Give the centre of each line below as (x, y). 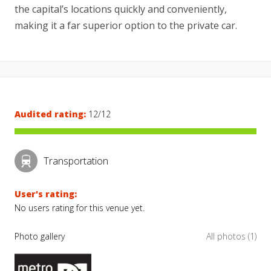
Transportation (76, 161)
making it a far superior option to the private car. (126, 25)
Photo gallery (40, 236)
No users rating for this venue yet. (80, 208)
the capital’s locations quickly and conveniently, (121, 9)
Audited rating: (50, 114)
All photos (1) (231, 236)
